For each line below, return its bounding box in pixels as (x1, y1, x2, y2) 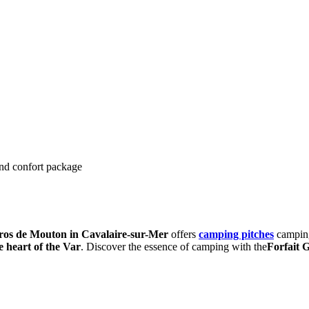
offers (168, 228, 199, 240)
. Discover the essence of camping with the (81, 240, 267, 252)
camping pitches (199, 228, 274, 240)
